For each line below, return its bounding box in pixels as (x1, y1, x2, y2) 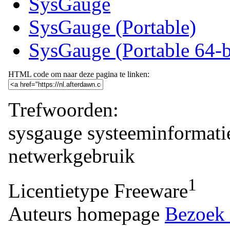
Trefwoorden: (8, 98, 119, 121)
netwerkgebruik (8, 144, 135, 167)
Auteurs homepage (8, 202, 160, 225)
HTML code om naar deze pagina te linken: (8, 69, 149, 79)
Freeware (114, 179, 188, 202)
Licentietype (8, 179, 109, 202)
